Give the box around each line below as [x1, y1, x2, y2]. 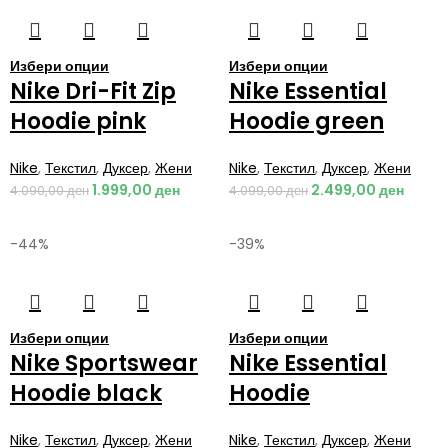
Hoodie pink [10, 105, 146, 137]
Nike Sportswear [10, 347, 198, 379]
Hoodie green [229, 105, 384, 137]
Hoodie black [10, 377, 162, 409]
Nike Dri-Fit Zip [10, 75, 176, 107]
